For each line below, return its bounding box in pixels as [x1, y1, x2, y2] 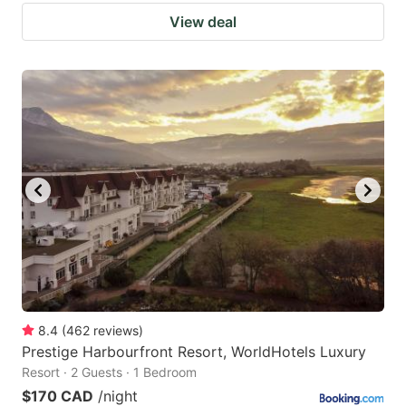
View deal [169, 12, 237, 31]
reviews [93, 322, 139, 338]
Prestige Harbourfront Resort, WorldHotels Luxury [22, 342, 366, 361]
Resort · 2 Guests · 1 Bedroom [22, 363, 197, 380]
